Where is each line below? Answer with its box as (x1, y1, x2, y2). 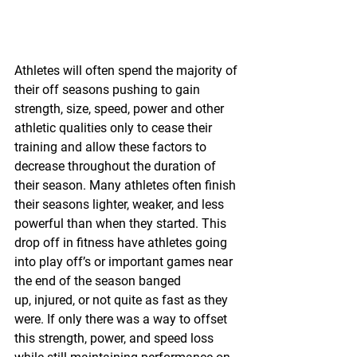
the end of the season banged (14, 273, 184, 289)
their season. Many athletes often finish (14, 178, 239, 194)
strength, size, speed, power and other (14, 101, 227, 117)
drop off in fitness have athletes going (14, 235, 230, 251)
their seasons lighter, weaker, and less (14, 197, 227, 213)
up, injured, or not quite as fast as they (14, 292, 231, 308)
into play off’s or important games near (14, 254, 236, 270)
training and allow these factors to (14, 139, 210, 155)
